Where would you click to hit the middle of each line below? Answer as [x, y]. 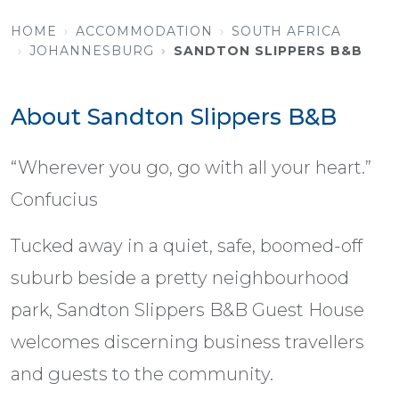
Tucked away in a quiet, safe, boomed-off [187, 246]
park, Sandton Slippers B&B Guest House [187, 310]
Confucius [54, 200]
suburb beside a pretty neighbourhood [180, 278]
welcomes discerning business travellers [187, 342]
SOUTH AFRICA [286, 32]
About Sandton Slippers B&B [174, 117]
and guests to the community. [142, 375]
